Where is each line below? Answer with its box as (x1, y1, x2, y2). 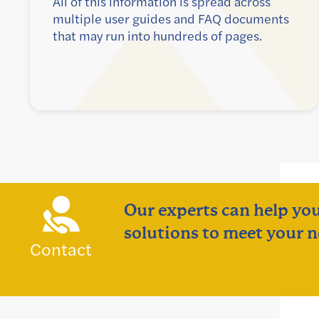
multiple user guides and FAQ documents (53, 10, 289, 28)
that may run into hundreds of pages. (53, 27, 262, 45)
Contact (30, 237, 92, 261)
